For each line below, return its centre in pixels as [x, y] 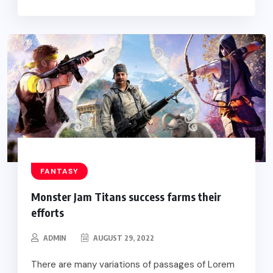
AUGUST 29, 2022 [122, 238]
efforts [47, 212]
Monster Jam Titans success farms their [126, 196]
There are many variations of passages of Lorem [133, 264]
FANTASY [59, 171]
